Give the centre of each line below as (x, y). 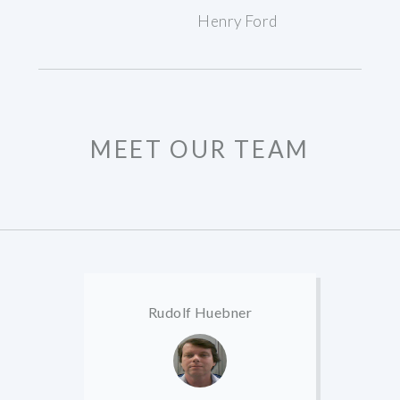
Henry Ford (237, 21)
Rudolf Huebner (200, 312)
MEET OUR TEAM (200, 150)
